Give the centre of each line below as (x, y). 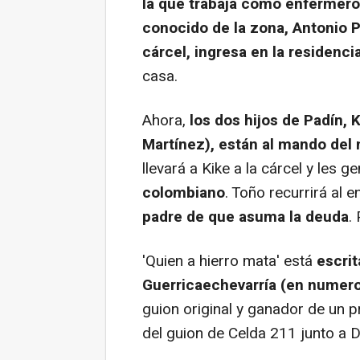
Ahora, (166, 121)
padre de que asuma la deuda (245, 217)
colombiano (184, 193)
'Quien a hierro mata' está (227, 261)
